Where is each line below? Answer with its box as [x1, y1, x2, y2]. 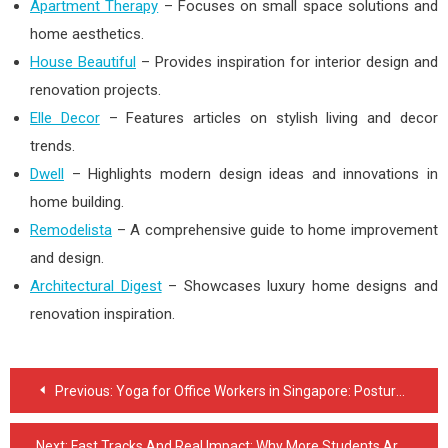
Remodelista [30, 220, 112, 239]
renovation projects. [30, 80, 161, 99]
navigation [9, 403, 156, 445]
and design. [30, 248, 104, 267]
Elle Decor [30, 108, 100, 127]
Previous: [55, 382, 113, 399]
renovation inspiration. [30, 304, 175, 323]
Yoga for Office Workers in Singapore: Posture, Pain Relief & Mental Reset [116, 382, 396, 399]
